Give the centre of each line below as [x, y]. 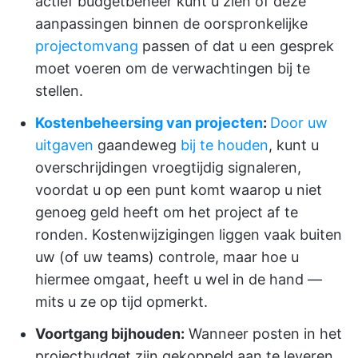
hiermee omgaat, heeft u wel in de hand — [179, 280]
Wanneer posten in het [263, 334]
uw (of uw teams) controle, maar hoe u [167, 257]
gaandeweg [137, 145]
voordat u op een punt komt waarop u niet [179, 190]
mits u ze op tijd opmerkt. [121, 302]
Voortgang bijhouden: [110, 334]
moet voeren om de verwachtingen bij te [173, 69]
